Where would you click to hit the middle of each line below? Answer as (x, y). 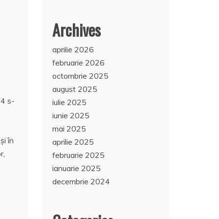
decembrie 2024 (81, 181)
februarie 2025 (79, 155)
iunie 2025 (71, 115)
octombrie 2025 (81, 76)
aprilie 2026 (73, 49)
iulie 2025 (70, 102)
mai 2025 (69, 128)
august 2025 (75, 89)
